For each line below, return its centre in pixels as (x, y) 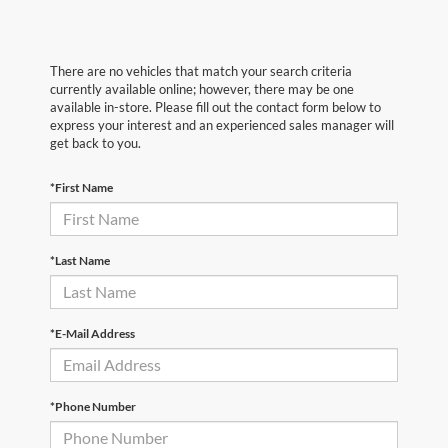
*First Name (81, 187)
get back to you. (95, 142)
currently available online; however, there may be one (202, 88)
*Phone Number (93, 406)
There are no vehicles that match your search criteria (201, 70)
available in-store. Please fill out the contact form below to (215, 106)
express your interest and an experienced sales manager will (222, 124)
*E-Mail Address (92, 333)
